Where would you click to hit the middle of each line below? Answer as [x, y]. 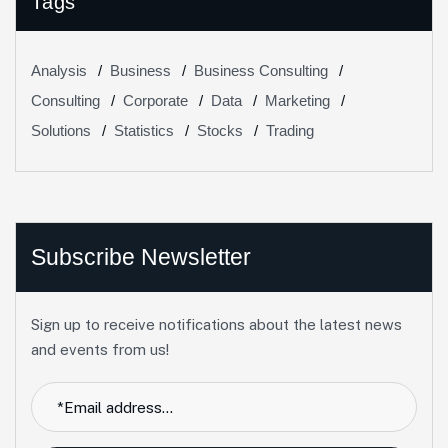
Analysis [59, 71]
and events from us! [100, 350]
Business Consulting [261, 71]
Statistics [144, 131]
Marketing [297, 101]
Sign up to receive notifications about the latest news [216, 325]
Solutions [61, 131]
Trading [290, 131]
